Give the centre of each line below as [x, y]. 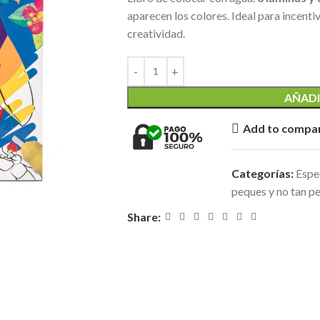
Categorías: [262, 173]
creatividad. [156, 33]
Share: [144, 216]
